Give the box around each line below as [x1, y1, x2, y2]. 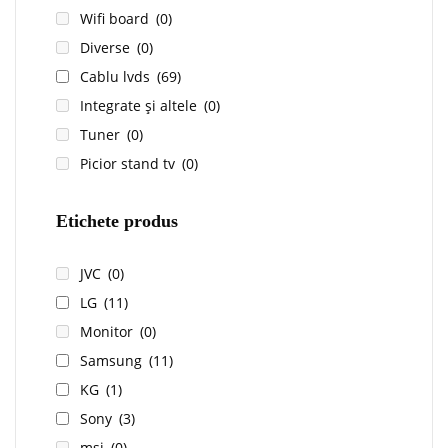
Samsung [80, 351, 146, 371]
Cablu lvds [80, 67, 154, 87]
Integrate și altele [80, 96, 201, 116]
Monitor [80, 322, 137, 342]
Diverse [80, 38, 134, 58]
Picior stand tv [80, 154, 179, 174]
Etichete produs [56, 211, 178, 232]
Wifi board [80, 9, 153, 29]
